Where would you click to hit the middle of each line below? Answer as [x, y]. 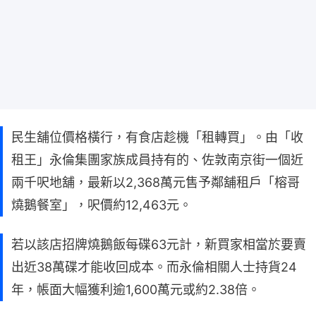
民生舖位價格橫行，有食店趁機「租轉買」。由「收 [157, 138]
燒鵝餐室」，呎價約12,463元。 [102, 205]
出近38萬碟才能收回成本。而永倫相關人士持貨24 [154, 267]
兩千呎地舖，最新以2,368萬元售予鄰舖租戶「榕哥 [156, 183]
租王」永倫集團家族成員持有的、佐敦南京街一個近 [157, 160]
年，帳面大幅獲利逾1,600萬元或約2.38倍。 [136, 290]
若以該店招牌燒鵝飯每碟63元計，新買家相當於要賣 [159, 245]
